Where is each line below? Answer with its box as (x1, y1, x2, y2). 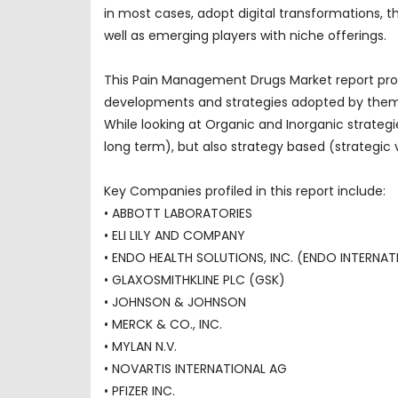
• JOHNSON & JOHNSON (104, 292, 246, 311)
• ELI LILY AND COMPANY (104, 226, 245, 244)
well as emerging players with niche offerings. (104, 26, 386, 44)
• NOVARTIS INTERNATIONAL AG (104, 359, 287, 378)
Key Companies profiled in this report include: (104, 181, 386, 200)
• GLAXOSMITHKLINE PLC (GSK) (104, 270, 285, 289)
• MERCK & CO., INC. (104, 314, 222, 333)
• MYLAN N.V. (104, 337, 177, 355)
